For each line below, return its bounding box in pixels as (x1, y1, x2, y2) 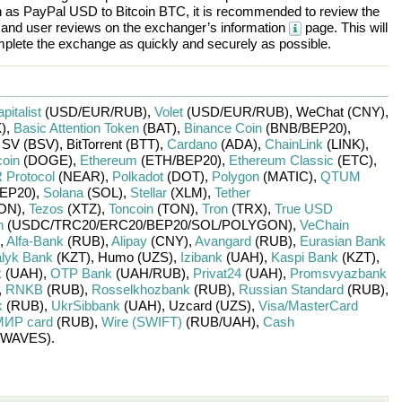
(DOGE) (19, 153, 73, 168)
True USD (274, 201, 333, 216)
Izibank (179, 249, 223, 265)
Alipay (110, 233, 147, 249)
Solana (42, 185, 83, 200)
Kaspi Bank (270, 249, 338, 265)
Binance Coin (183, 120, 262, 135)
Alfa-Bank (5, 233, 64, 249)
